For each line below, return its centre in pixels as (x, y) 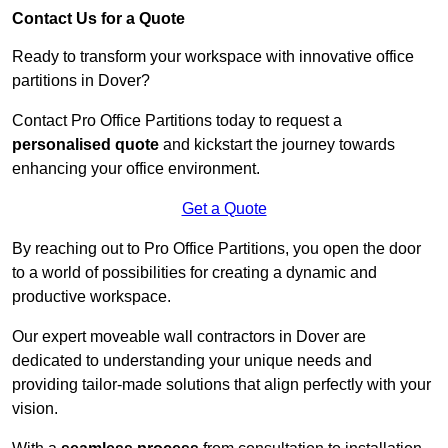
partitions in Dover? (83, 81)
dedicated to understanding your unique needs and (192, 361)
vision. (37, 409)
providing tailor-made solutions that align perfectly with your (221, 385)
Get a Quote (224, 209)
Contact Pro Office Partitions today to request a (177, 121)
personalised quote (85, 145)
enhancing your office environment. (136, 169)
